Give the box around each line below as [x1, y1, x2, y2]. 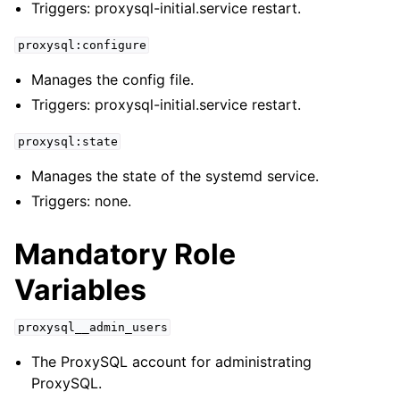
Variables [14, 272, 146, 307]
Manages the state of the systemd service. [31, 167, 320, 185]
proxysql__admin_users [17, 321, 168, 334]
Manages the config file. [31, 71, 195, 88]
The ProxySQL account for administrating [31, 353, 312, 371]
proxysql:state [17, 135, 118, 148]
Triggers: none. [31, 192, 132, 210]
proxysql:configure [17, 38, 146, 52]
